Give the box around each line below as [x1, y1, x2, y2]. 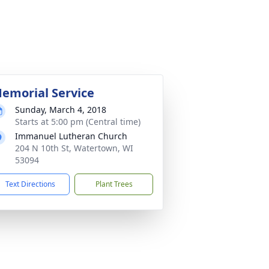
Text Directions [5, 179, 55, 189]
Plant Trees [95, 179, 133, 189]
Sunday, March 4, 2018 [15, 104, 106, 115]
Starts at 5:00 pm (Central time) [15, 116, 141, 127]
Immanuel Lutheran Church [15, 130, 127, 142]
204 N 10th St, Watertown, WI [15, 142, 133, 154]
